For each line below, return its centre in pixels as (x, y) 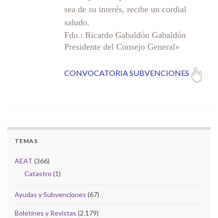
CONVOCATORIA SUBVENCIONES (127, 73)
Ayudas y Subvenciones (50, 194)
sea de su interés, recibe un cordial (125, 9)
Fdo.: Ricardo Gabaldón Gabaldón (125, 35)
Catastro (38, 173)
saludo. (77, 22)
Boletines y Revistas (45, 213)
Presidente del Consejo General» (122, 46)
